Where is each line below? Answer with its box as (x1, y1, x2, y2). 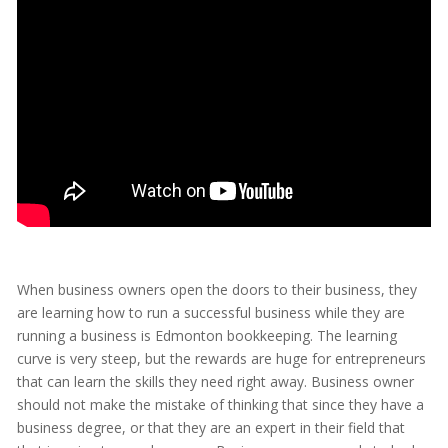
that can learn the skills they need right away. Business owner (16, 372, 414, 392)
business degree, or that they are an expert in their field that (16, 418, 405, 438)
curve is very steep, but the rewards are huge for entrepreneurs (16, 349, 426, 369)
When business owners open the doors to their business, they (16, 280, 417, 300)
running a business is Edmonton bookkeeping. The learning (16, 326, 397, 346)
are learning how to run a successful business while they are (16, 303, 405, 323)
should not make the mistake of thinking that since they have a (16, 395, 424, 415)
